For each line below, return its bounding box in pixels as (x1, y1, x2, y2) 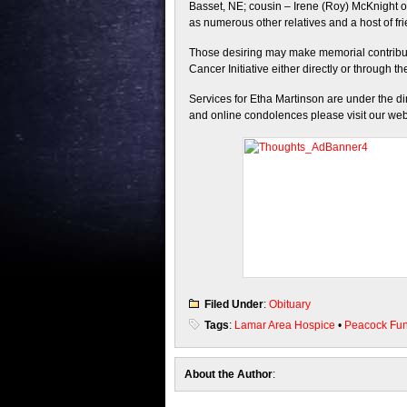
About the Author (184, 368, 273, 381)
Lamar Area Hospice (234, 319, 335, 332)
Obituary (269, 298, 311, 311)
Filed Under (204, 298, 263, 311)
